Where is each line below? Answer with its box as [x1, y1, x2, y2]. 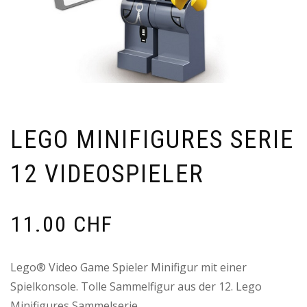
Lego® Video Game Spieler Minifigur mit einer [10, 260, 247, 275]
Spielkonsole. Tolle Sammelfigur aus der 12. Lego [10, 279, 262, 295]
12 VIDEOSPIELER [10, 160, 204, 189]
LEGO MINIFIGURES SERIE [10, 125, 294, 155]
